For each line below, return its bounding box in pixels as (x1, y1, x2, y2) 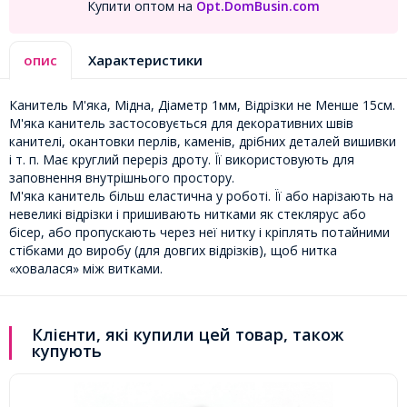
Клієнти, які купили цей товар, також (32, 323, 343, 345)
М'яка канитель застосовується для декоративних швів (9, 114, 353, 132)
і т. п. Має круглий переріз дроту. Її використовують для (9, 150, 354, 168)
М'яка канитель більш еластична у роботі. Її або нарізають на (9, 186, 393, 204)
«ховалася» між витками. (9, 259, 163, 277)
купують (32, 339, 102, 362)
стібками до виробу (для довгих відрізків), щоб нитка (9, 241, 337, 259)
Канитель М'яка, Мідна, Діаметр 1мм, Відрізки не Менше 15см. (9, 95, 395, 114)
